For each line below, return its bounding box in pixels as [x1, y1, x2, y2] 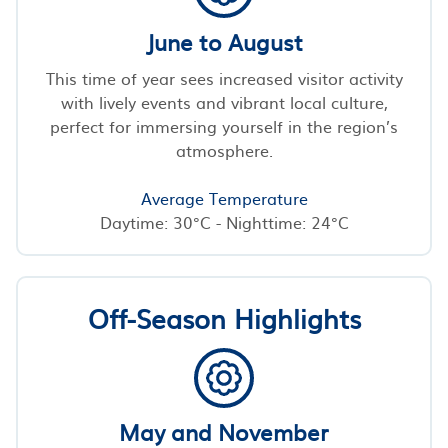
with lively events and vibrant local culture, [60, 89, 388, 114]
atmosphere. [175, 137, 273, 162]
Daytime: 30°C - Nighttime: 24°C [99, 209, 349, 234]
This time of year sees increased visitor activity [45, 65, 403, 90]
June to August [145, 24, 303, 58]
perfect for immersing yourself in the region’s [50, 113, 398, 138]
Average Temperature [140, 185, 308, 210]
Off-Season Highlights [87, 297, 361, 337]
